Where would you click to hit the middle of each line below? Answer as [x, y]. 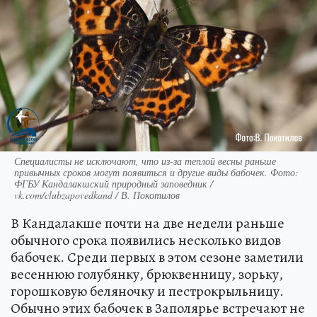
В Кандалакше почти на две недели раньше [148, 223]
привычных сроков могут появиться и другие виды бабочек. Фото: [156, 172]
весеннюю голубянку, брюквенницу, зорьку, [147, 274]
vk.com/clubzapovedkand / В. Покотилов [97, 195]
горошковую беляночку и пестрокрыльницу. [147, 291]
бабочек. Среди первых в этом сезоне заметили [157, 257]
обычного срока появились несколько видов [146, 240]
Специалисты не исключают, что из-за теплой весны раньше [145, 161]
